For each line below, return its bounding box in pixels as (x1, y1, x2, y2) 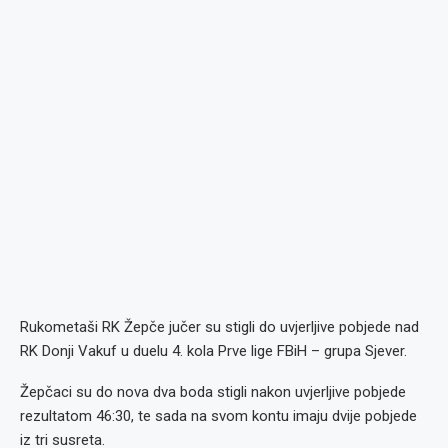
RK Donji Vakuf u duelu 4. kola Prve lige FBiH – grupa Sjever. (20, 342, 407, 360)
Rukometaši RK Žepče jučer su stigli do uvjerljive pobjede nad (20, 318, 419, 336)
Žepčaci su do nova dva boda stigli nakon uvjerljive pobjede (20, 383, 406, 401)
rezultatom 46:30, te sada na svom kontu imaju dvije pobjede (20, 407, 417, 425)
